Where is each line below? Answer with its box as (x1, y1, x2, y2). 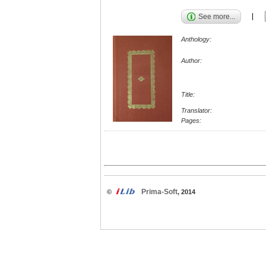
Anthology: (181, 35, 211, 43)
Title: (181, 90, 195, 98)
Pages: (181, 117, 201, 125)
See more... (198, 12, 235, 21)
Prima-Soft (141, 188, 178, 197)
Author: (181, 56, 202, 64)
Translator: (181, 107, 212, 115)
